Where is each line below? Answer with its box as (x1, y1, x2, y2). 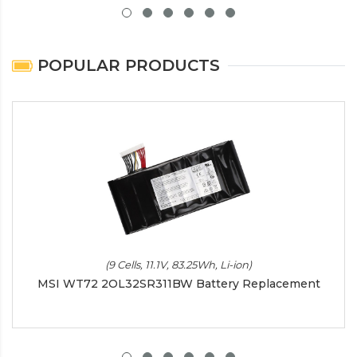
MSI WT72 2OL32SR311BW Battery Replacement (37, 277, 320, 292)
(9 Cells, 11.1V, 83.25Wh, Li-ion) (105, 258, 252, 272)
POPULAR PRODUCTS (33, 56, 220, 76)
